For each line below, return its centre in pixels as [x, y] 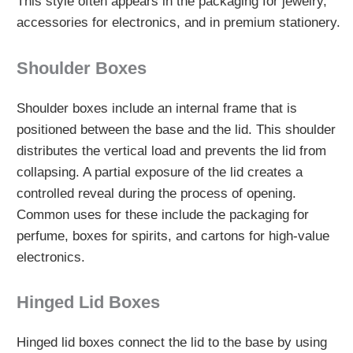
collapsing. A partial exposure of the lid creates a [159, 172]
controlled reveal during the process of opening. [156, 193]
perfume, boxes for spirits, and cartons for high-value [173, 236]
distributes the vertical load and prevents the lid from [171, 150]
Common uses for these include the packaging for [162, 214]
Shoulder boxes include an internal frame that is [156, 108]
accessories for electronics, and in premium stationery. [178, 23]
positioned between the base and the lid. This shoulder [176, 129]
